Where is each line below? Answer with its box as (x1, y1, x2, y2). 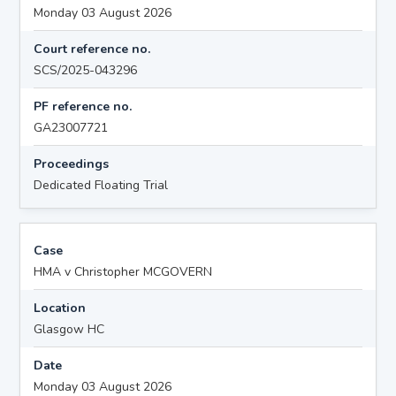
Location (34, 299, 87, 316)
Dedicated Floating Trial (34, 176, 169, 194)
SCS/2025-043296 (34, 61, 138, 79)
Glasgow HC (34, 320, 105, 338)
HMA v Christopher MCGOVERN (34, 263, 213, 280)
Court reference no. (34, 40, 151, 57)
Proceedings (34, 155, 110, 172)
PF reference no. (34, 97, 133, 115)
